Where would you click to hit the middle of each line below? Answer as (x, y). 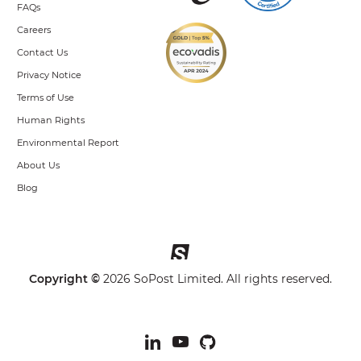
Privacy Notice (49, 75)
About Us (38, 165)
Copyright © (64, 279)
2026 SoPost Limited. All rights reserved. (216, 279)
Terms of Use (46, 98)
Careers (34, 30)
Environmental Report (68, 143)
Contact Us (42, 52)
